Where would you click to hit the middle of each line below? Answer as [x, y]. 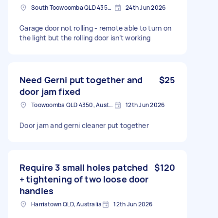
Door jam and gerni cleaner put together [84, 125]
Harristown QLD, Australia [67, 204]
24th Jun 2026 [146, 7]
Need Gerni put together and [81, 80]
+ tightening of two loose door [84, 179]
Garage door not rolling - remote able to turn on [95, 28]
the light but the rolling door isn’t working [85, 37]
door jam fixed [50, 91]
